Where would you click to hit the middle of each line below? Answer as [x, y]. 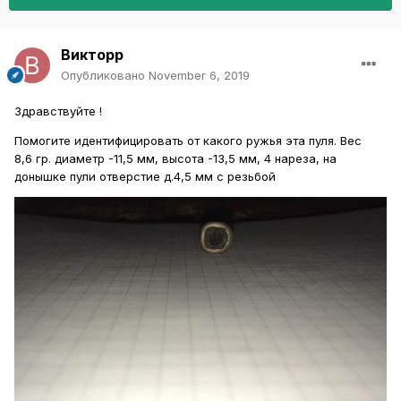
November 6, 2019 [199, 75]
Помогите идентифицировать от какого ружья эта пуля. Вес [188, 140]
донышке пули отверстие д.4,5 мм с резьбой [145, 176]
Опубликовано [105, 75]
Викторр [92, 54]
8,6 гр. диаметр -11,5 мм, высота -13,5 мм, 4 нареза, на [175, 158]
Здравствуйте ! [60, 111]
